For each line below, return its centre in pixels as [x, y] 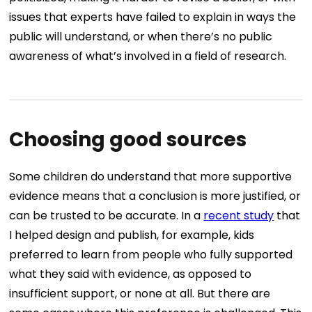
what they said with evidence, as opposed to [131, 274]
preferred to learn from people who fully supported [151, 255]
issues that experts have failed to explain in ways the [153, 17]
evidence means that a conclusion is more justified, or [155, 196]
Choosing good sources [128, 140]
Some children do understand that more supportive [151, 177]
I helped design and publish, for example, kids [132, 235]
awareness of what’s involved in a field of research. [148, 56]
